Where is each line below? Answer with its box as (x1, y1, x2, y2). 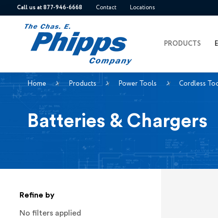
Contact (96, 3, 117, 12)
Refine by (19, 191, 54, 200)
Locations (130, 3, 155, 12)
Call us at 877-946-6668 (17, 3, 83, 12)
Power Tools (118, 78, 157, 89)
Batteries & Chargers (27, 111, 207, 131)
